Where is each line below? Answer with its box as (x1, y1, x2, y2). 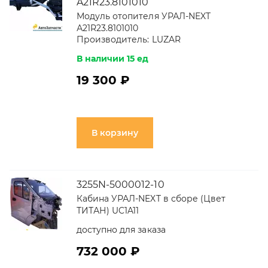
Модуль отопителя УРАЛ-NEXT (77, 11, 211, 22)
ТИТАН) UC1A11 (77, 205, 139, 216)
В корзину (92, 127, 138, 138)
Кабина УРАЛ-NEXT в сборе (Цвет (77, 193, 226, 204)
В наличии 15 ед (77, 53, 149, 64)
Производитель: (77, 34, 150, 45)
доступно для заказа (77, 224, 166, 235)
